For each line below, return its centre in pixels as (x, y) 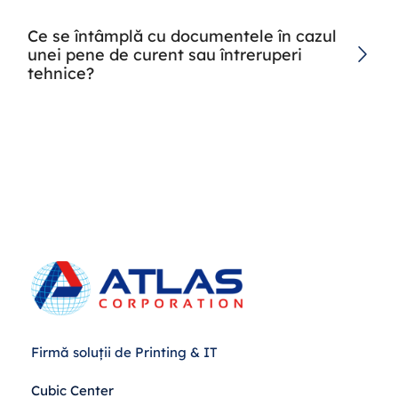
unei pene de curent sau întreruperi (165, 54)
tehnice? (61, 73)
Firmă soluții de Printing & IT (124, 352)
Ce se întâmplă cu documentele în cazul (182, 36)
